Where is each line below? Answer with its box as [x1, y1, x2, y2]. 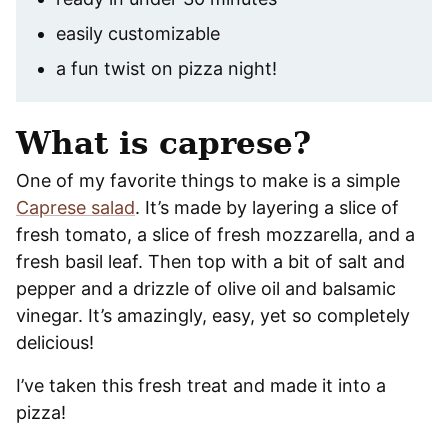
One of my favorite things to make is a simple [16, 169, 400, 191]
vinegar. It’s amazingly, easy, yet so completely [16, 304, 410, 326]
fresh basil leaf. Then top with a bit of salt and [16, 250, 405, 272]
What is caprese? [16, 124, 311, 161]
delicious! [16, 331, 94, 353]
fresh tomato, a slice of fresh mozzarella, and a [16, 223, 415, 245]
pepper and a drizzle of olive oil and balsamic [16, 277, 396, 299]
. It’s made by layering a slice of [135, 196, 399, 218]
